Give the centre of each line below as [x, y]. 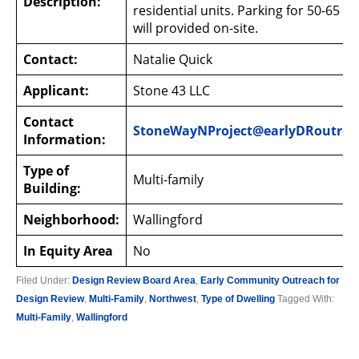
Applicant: [56, 91]
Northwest [173, 299]
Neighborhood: [71, 220]
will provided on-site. [196, 28]
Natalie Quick [173, 59]
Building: [52, 188]
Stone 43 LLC [171, 91]
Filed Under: [44, 280]
